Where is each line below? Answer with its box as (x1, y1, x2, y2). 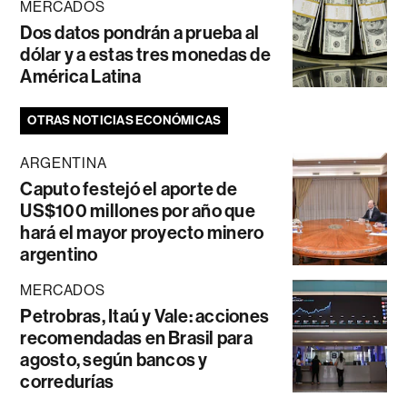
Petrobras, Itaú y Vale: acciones (20, 304, 270, 327)
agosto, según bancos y (20, 348, 208, 371)
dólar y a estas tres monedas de (20, 43, 271, 65)
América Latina (20, 65, 141, 87)
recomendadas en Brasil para (20, 326, 253, 349)
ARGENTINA (20, 154, 107, 172)
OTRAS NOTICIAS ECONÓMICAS (27, 112, 222, 128)
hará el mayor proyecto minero (20, 221, 264, 243)
